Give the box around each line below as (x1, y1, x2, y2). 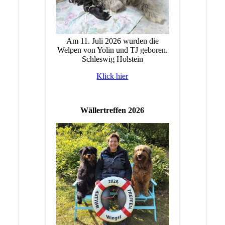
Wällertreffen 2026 (80, 105, 145, 115)
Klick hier (96, 71, 129, 80)
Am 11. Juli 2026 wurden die (66, 36, 159, 45)
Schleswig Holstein (81, 54, 143, 63)
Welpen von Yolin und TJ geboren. (57, 45, 168, 54)
